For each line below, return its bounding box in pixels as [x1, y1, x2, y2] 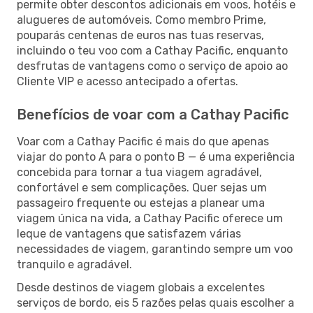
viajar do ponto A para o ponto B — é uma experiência [17, 150, 295, 163]
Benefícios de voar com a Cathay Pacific [17, 105, 289, 123]
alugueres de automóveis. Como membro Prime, [17, 13, 266, 27]
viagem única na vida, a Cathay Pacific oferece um [17, 211, 283, 225]
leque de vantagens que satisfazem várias [17, 226, 241, 240]
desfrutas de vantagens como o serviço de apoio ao [17, 59, 288, 73]
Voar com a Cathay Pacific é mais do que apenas [17, 134, 269, 148]
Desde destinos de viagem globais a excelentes [17, 280, 265, 294]
